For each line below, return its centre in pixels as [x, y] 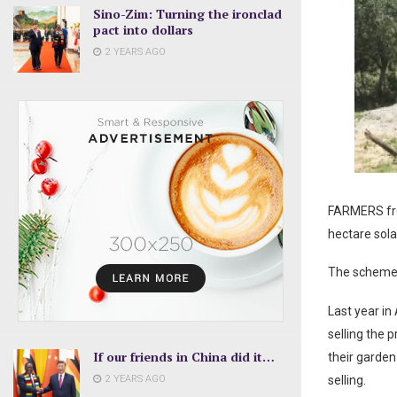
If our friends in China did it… [184, 356]
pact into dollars [143, 29]
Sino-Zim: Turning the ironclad [187, 13]
